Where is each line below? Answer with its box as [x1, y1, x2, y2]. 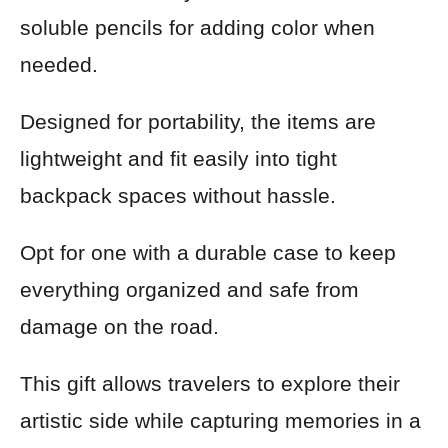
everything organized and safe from [20, 278, 359, 301]
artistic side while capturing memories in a [20, 409, 421, 432]
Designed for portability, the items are [20, 110, 376, 133]
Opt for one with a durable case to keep [20, 241, 396, 264]
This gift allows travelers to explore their [20, 372, 400, 395]
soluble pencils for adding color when [20, 16, 375, 39]
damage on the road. [20, 315, 219, 338]
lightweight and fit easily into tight [20, 147, 337, 170]
